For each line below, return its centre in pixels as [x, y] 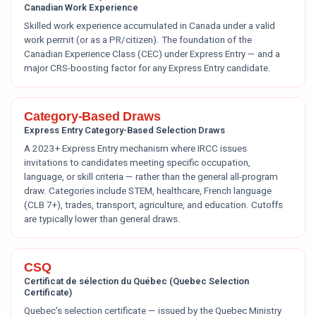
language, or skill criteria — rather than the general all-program [151, 177]
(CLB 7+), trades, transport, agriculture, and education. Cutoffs [153, 205]
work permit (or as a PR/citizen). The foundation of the [138, 40]
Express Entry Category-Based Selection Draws [124, 130]
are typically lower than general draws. [102, 219]
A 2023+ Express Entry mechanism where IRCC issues [135, 149]
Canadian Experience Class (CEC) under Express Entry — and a [152, 54]
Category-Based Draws [92, 116]
